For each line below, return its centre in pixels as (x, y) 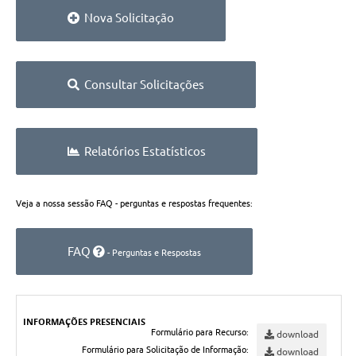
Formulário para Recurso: (199, 333)
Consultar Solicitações (142, 85)
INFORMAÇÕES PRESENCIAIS (85, 322)
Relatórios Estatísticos (143, 152)
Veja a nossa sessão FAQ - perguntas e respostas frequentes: (134, 204)
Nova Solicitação (127, 18)
